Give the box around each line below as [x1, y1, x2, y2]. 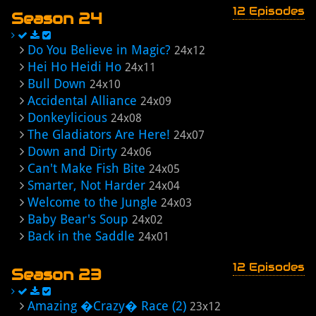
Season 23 [11, 265, 102, 284]
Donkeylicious [28, 110, 107, 125]
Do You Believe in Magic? [28, 42, 171, 57]
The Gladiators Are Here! [28, 127, 170, 142]
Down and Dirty [28, 144, 117, 159]
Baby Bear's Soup [28, 212, 128, 226]
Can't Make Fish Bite [28, 161, 145, 176]
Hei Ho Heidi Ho [28, 59, 121, 74]
